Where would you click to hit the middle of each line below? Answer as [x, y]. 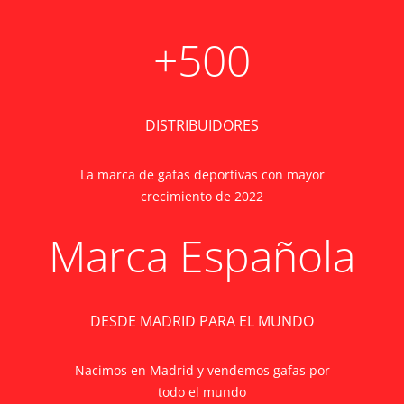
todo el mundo [202, 392]
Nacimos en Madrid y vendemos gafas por [202, 370]
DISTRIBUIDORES [202, 125]
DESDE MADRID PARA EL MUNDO [202, 321]
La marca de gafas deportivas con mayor [202, 174]
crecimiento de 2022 [202, 196]
